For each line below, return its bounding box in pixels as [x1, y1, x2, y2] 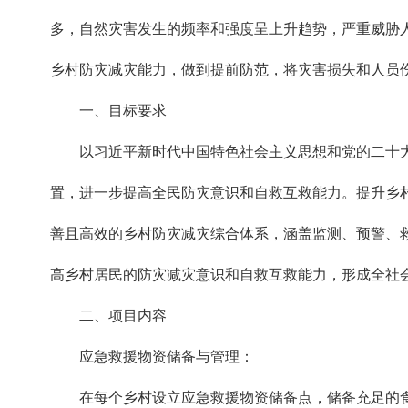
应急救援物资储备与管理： [79, 349, 254, 364]
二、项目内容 [79, 308, 167, 323]
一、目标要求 [79, 103, 167, 118]
